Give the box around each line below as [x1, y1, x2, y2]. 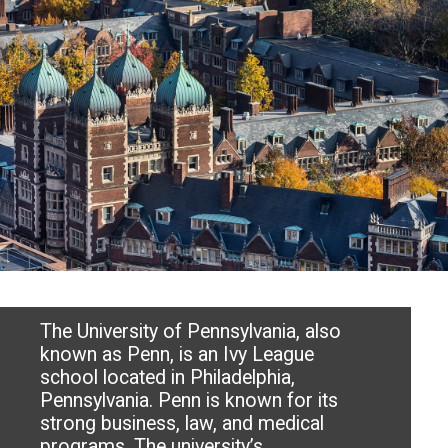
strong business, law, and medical [40, 412, 325, 436]
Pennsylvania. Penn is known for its [40, 389, 339, 413]
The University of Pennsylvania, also [40, 320, 342, 344]
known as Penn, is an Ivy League [40, 343, 315, 367]
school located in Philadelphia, [40, 366, 296, 390]
